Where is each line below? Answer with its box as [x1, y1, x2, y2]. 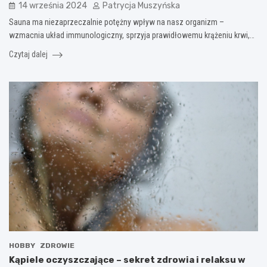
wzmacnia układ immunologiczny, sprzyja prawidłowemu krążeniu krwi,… [9, 30, 254, 41]
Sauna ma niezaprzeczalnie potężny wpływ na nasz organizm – [9, 17, 224, 27]
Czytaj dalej [9, 49, 49, 60]
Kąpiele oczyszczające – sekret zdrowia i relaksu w [9, 254, 246, 265]
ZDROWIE [40, 241, 74, 250]
